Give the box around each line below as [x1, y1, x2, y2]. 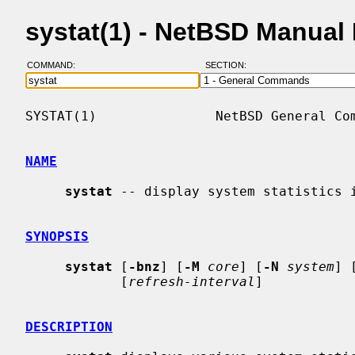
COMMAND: [26, 60, 85, 71]
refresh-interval [128, 273, 255, 289]
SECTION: [204, 60, 254, 71]
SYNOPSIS [25, 228, 89, 244]
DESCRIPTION [25, 319, 113, 334]
